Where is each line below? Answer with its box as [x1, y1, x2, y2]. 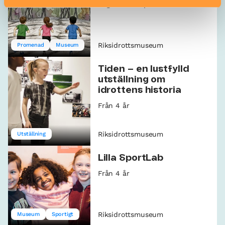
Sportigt [51, 211, 74, 218]
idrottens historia [97, 86, 181, 95]
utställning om [97, 76, 166, 84]
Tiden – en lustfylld [97, 65, 189, 74]
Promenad [17, 42, 44, 49]
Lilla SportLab [97, 154, 164, 163]
